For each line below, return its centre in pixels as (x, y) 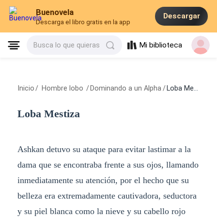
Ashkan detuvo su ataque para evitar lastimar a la (104, 149)
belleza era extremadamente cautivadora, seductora (107, 195)
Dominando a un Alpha (126, 88)
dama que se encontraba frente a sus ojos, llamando (108, 164)
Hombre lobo (62, 88)
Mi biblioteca (161, 45)
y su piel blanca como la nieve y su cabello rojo (101, 211)
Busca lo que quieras (67, 45)
